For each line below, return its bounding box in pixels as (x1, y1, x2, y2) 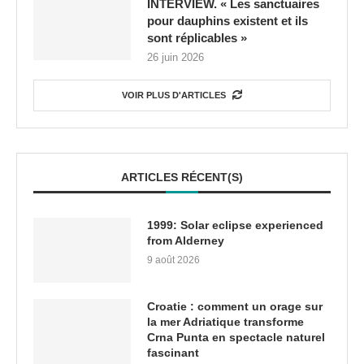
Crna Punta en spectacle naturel (147, 331, 325, 344)
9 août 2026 (147, 254, 200, 266)
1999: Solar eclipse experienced (147, 219, 323, 232)
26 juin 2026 (147, 51, 204, 64)
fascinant (147, 346, 199, 360)
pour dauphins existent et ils (147, 14, 308, 28)
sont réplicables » (147, 31, 247, 45)
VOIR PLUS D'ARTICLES (122, 90, 226, 101)
